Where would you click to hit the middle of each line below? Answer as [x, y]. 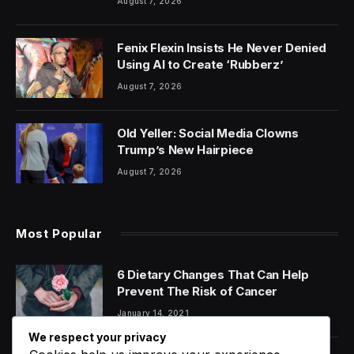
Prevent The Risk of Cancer [198, 291]
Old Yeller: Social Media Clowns [208, 133]
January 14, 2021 [153, 313]
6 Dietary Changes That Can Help [213, 274]
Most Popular [59, 233]
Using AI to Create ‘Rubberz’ [200, 64]
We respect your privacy [97, 337]
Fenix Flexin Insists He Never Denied [222, 47]
